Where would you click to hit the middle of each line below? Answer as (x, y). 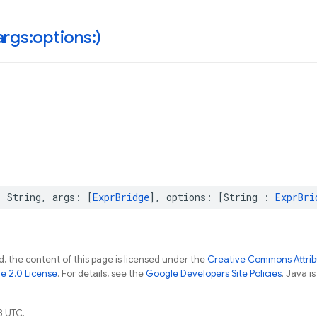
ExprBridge (121, 197)
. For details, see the (102, 273)
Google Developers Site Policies (214, 273)
